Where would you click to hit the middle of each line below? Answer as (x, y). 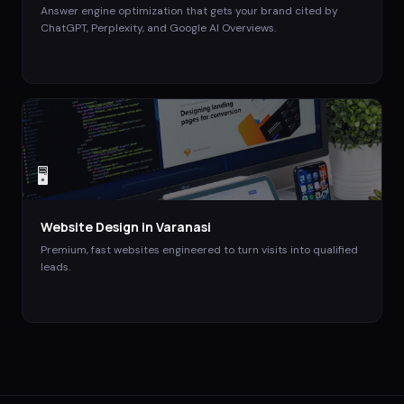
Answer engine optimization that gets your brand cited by (189, 10)
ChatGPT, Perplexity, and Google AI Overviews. (158, 28)
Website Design (90, 226)
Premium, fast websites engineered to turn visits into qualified (199, 249)
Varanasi (184, 226)
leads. (55, 266)
